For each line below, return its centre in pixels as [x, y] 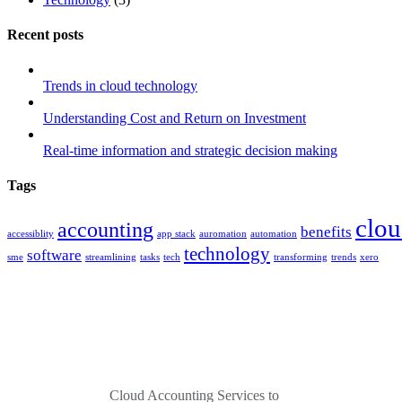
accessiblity [31, 233]
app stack [176, 233]
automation [274, 233]
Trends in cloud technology [120, 86]
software [54, 255]
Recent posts [45, 34]
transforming [301, 257]
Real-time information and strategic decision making [190, 151]
